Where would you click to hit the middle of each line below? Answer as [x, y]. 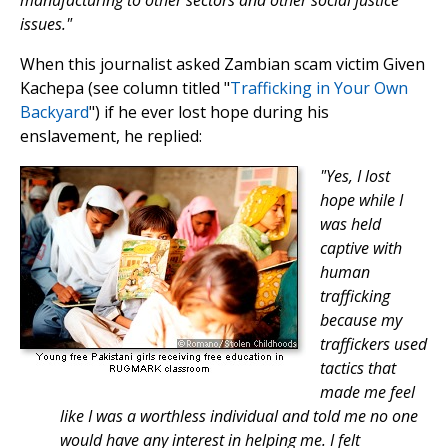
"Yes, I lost [355, 176]
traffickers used [373, 344]
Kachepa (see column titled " [125, 88]
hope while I [361, 200]
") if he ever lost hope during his [209, 112]
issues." [46, 24]
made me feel [367, 392]
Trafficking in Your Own [319, 88]
